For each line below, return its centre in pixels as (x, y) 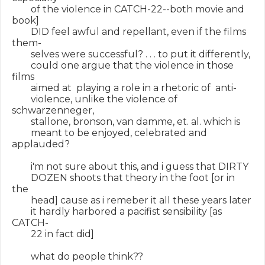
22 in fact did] (53, 234)
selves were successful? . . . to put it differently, (131, 54)
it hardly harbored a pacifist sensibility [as (117, 211)
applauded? (41, 144)
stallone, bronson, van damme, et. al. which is (126, 122)
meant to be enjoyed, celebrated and (109, 133)
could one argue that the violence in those (123, 65)
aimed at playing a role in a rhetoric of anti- (124, 88)
